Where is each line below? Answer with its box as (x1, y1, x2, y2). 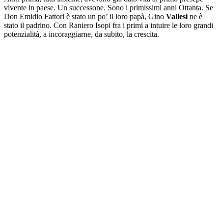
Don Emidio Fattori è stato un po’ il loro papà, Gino (4, 12, 166, 21)
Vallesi (166, 12, 188, 21)
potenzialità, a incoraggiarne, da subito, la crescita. (4, 29, 159, 38)
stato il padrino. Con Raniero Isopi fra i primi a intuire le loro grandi (4, 21, 213, 29)
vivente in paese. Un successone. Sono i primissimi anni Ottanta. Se (4, 3, 213, 12)
